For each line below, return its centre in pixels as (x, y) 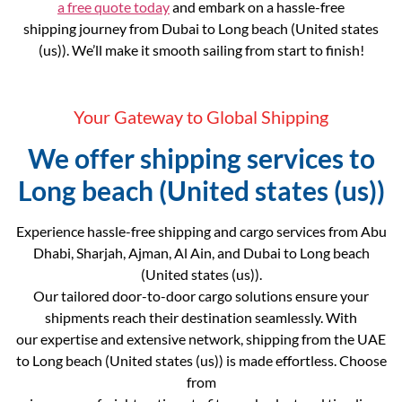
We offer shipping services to (201, 157)
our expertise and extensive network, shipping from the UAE (201, 338)
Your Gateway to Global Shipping (201, 116)
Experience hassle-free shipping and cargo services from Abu (201, 231)
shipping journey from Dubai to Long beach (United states (201, 28)
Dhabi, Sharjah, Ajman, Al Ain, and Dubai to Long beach (201, 252)
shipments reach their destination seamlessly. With (201, 317)
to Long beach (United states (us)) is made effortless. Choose (201, 360)
